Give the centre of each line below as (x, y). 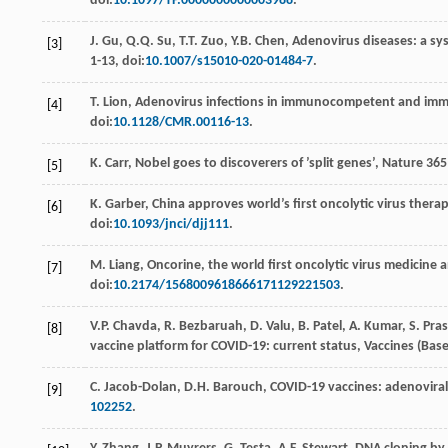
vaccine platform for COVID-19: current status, (227, 347)
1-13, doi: (117, 62)
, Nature (400, 164)
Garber (125, 205)
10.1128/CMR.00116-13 (181, 123)
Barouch (238, 388)
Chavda (135, 327)
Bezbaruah (211, 327)
